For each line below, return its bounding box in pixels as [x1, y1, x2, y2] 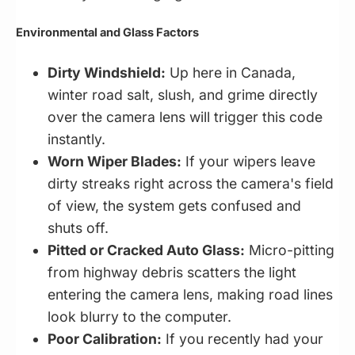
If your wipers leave [181, 152, 315, 170]
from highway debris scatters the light [48, 263, 296, 281]
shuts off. [48, 219, 109, 236]
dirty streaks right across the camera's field [48, 174, 334, 192]
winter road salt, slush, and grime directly [48, 86, 318, 103]
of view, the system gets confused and [48, 197, 301, 214]
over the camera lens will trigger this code [48, 108, 323, 125]
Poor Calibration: [48, 330, 162, 347]
